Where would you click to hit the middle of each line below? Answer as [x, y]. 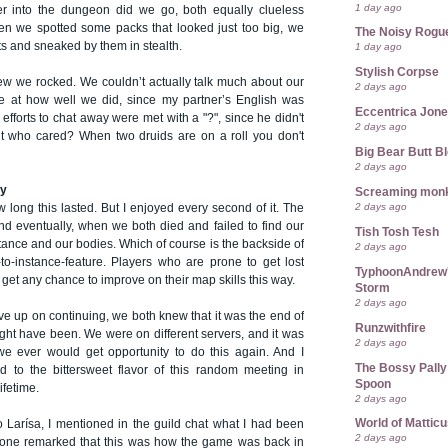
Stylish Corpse [397, 72]
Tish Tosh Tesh [397, 231]
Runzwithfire [390, 327]
